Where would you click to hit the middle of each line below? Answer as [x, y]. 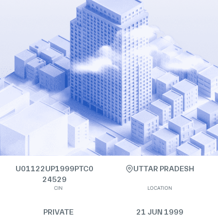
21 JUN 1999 [160, 212]
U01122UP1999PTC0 [54, 169]
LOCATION [160, 188]
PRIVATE [58, 212]
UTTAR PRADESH [163, 169]
